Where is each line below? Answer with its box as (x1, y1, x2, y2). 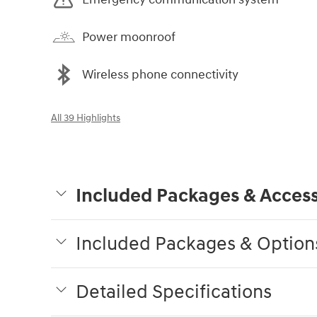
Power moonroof (82, 28, 175, 45)
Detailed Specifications (76, 280, 272, 305)
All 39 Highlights (51, 113, 120, 125)
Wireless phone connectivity (82, 66, 238, 83)
